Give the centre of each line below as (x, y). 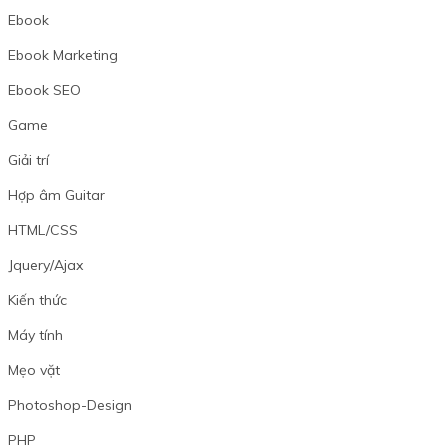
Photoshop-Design (69, 404)
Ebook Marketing (62, 54)
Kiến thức (37, 299)
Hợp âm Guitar (56, 194)
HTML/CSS (42, 229)
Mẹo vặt (33, 369)
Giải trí (28, 159)
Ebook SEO (44, 89)
